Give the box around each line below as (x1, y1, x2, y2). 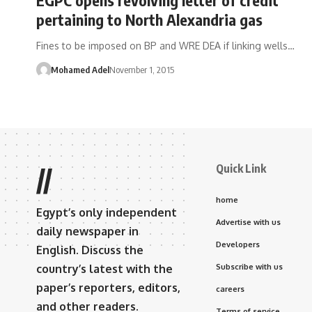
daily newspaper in (36, 224, 139, 238)
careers (216, 283, 244, 294)
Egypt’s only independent (36, 205, 177, 219)
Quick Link (216, 161, 266, 175)
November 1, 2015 (109, 63, 174, 75)
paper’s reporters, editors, (36, 280, 180, 295)
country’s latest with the (36, 261, 173, 276)
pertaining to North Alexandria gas (36, 9, 263, 29)
